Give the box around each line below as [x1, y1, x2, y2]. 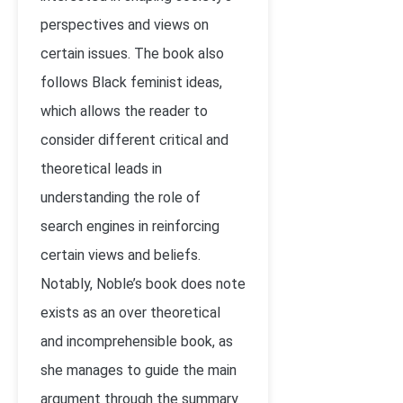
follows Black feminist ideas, [40, 74, 222, 91]
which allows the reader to [40, 103, 208, 120]
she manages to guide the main [40, 362, 237, 379]
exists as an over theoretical [40, 304, 220, 321]
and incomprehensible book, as [40, 333, 233, 350]
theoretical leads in [40, 160, 162, 177]
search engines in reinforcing [40, 218, 219, 235]
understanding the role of [40, 189, 201, 206]
